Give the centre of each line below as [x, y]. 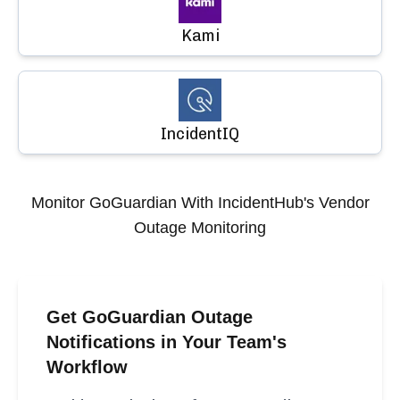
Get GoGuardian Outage [150, 317]
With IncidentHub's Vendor [273, 203]
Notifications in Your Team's [167, 342]
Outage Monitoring [200, 228]
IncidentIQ [200, 134]
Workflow [87, 367]
